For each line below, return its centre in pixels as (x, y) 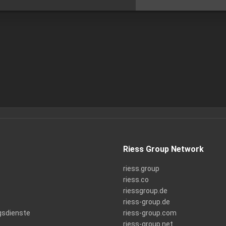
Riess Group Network (163, 149)
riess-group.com (150, 213)
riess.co (136, 180)
